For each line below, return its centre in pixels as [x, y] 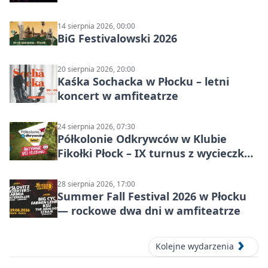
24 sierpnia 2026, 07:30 [96, 127]
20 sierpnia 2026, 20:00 [96, 69]
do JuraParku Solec [108, 168]
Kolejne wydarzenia [195, 246]
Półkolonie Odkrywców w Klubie [142, 139]
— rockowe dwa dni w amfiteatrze [149, 211]
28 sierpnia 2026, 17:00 [96, 184]
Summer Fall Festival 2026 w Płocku [152, 197]
